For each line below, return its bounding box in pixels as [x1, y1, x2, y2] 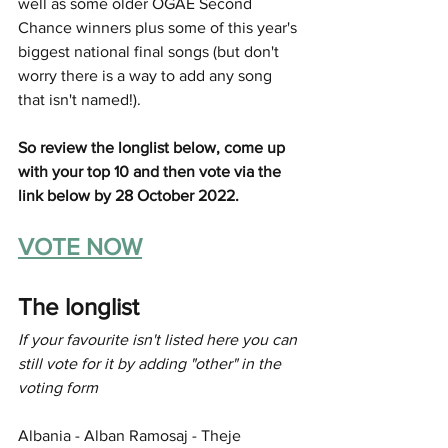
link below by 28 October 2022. [18, 186, 239, 204]
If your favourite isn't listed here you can [18, 330, 301, 348]
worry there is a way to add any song [18, 66, 276, 84]
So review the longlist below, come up [18, 138, 289, 156]
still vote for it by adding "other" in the [18, 354, 285, 372]
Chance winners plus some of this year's [18, 18, 301, 36]
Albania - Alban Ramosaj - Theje [18, 426, 241, 444]
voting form [18, 378, 98, 396]
